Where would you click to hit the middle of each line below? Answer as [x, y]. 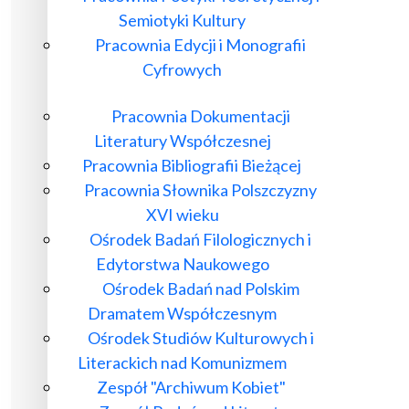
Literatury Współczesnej [182, 141]
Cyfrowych [182, 69]
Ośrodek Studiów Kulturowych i [200, 338]
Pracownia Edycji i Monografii [200, 45]
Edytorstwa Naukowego [182, 264]
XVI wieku [182, 215]
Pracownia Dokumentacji [200, 116]
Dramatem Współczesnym [182, 313]
